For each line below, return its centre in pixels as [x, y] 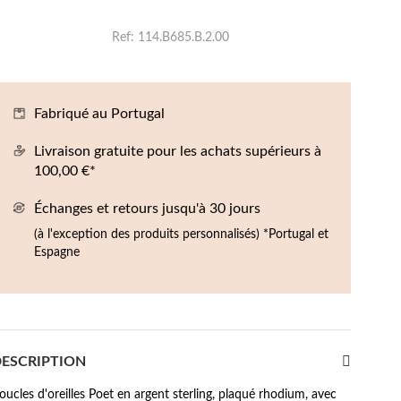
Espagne [56, 252]
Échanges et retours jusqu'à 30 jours [147, 209]
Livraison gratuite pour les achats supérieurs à [177, 151]
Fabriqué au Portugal [99, 114]
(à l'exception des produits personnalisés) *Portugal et [181, 235]
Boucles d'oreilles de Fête [72, 9]
